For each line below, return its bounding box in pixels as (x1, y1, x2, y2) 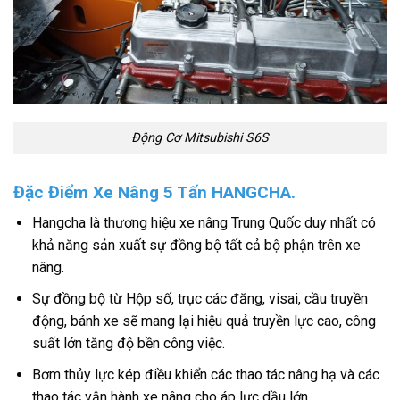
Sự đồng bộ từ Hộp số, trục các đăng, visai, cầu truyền (31, 290, 368, 308)
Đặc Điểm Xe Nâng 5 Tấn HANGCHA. (13, 181, 296, 203)
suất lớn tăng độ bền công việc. (31, 335, 225, 353)
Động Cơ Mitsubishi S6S (131, 130, 269, 146)
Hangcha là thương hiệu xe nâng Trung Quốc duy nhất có (31, 214, 376, 232)
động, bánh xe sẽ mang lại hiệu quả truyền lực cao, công (31, 312, 376, 330)
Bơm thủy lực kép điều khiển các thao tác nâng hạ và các (31, 365, 379, 383)
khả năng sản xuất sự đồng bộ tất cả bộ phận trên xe (31, 237, 361, 254)
